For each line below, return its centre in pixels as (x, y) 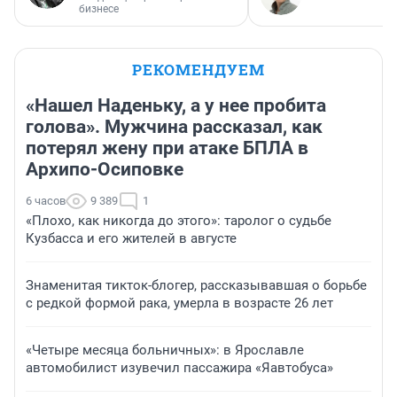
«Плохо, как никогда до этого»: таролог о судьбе (179, 221)
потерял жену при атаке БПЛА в (167, 148)
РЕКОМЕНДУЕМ (198, 70)
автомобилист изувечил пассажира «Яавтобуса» (179, 368)
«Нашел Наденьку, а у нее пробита (176, 106)
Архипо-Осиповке (105, 170)
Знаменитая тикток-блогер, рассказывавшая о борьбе (196, 286)
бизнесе (99, 9)
